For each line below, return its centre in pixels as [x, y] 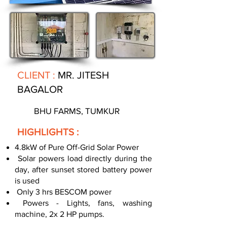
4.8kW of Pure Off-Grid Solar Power [77, 147]
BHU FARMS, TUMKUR [77, 111]
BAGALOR [40, 89]
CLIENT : [37, 75]
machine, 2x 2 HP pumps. [60, 214]
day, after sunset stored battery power [83, 169]
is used [27, 181]
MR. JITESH [83, 75]
